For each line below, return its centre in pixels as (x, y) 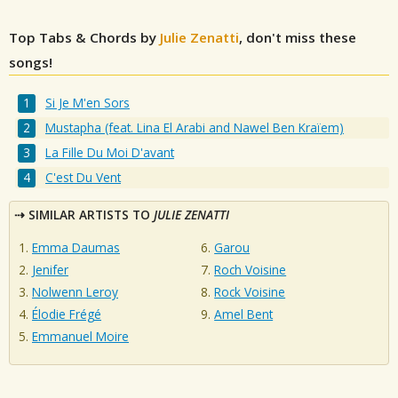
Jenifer (50, 270)
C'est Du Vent (84, 178)
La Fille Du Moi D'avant (110, 153)
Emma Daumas (76, 248)
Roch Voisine (251, 270)
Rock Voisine (250, 292)
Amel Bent (244, 314)
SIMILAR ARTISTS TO (91, 215)
